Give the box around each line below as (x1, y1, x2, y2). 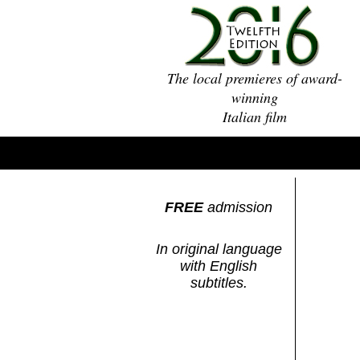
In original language (155, 241, 282, 258)
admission (203, 199, 272, 216)
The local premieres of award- (167, 68, 342, 88)
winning (231, 88, 278, 107)
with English (180, 258, 257, 275)
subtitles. (190, 275, 247, 292)
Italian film (223, 107, 287, 126)
